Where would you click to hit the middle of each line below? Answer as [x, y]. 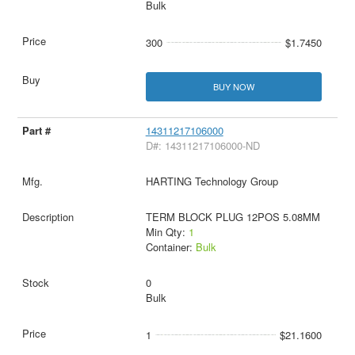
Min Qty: [167, 232]
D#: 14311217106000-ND [202, 146]
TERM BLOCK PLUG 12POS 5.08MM [233, 217]
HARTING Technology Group [212, 181]
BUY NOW [233, 87]
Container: [170, 247]
